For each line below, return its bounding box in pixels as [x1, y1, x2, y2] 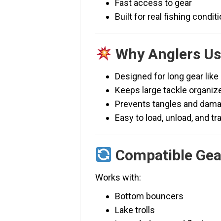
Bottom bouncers [115, 191, 184, 202]
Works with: [95, 172, 141, 183]
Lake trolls [115, 205, 155, 216]
